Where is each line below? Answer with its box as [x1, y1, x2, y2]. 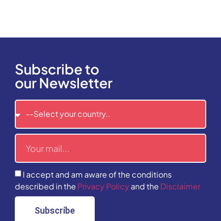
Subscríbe [35, 205, 75, 216]
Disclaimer [160, 181, 200, 191]
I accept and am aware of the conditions [23, 169, 172, 180]
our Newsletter [15, 74, 112, 91]
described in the [15, 181, 77, 191]
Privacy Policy [77, 181, 129, 191]
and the [129, 181, 160, 191]
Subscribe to [15, 60, 99, 77]
